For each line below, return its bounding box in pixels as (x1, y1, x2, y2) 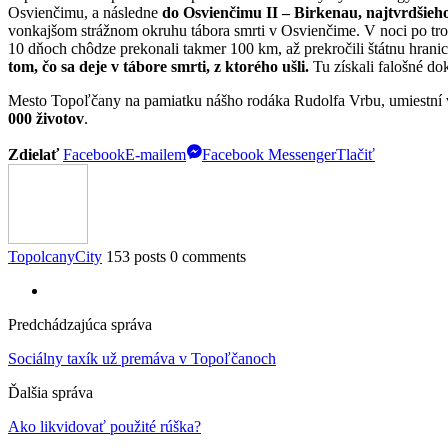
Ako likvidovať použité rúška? (8, 417, 201, 435)
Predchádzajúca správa (8, 315, 152, 333)
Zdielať (8, 145, 63, 163)
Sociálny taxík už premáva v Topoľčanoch (8, 349, 276, 367)
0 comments (170, 247, 246, 265)
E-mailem (125, 145, 186, 163)
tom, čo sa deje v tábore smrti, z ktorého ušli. (8, 57, 309, 75)
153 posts (106, 247, 166, 265)
